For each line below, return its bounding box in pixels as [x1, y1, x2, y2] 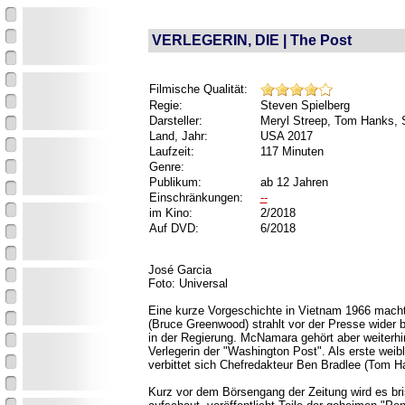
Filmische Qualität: [148, 82, 259, 96]
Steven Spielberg [259, 99, 350, 112]
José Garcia [147, 263, 212, 277]
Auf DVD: [148, 221, 199, 235]
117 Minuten [259, 145, 324, 158]
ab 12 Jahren [259, 175, 328, 189]
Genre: [148, 160, 184, 174]
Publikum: [148, 175, 202, 189]
